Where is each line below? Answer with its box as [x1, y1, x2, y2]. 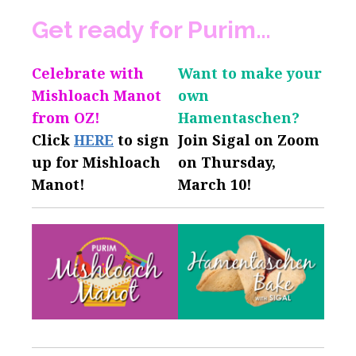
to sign [114, 130, 169, 149]
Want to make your [178, 63, 322, 83]
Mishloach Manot [32, 85, 161, 105]
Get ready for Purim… [32, 15, 277, 44]
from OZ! [32, 107, 100, 127]
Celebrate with [32, 63, 144, 83]
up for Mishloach [32, 152, 161, 172]
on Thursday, [178, 152, 276, 172]
